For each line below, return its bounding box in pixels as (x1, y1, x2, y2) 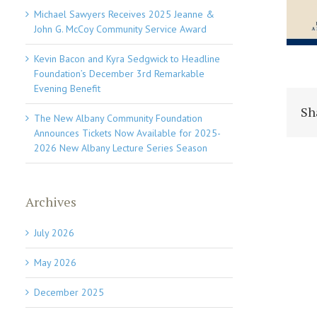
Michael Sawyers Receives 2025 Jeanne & (34, 7, 215, 21)
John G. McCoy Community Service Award (34, 22, 207, 35)
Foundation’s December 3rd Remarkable (34, 67, 205, 80)
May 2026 (34, 255, 77, 269)
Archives (25, 192, 77, 210)
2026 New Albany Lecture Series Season (34, 141, 208, 154)
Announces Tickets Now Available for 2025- (34, 126, 221, 139)
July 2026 (34, 226, 75, 239)
